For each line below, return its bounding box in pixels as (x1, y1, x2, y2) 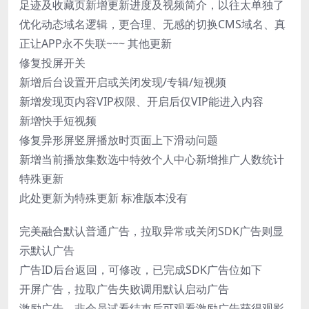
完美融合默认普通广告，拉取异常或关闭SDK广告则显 (19, 223, 283, 239)
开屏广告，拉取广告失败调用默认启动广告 (19, 281, 229, 297)
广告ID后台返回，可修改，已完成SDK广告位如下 (19, 261, 262, 277)
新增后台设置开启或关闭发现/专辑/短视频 (19, 74, 226, 90)
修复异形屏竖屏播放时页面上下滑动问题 (19, 132, 218, 148)
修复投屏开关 (19, 54, 86, 70)
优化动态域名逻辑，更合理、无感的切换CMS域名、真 (19, 16, 286, 32)
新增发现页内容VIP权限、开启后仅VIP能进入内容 (19, 93, 263, 109)
